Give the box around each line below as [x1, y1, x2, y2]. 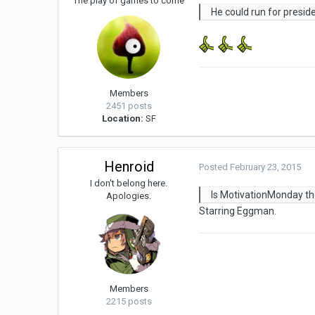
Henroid [103, 158, 154, 176]
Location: [101, 113, 143, 124]
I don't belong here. [90, 178, 168, 189]
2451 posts [105, 101, 152, 112]
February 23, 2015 [230, 162, 302, 173]
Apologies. [106, 191, 152, 202]
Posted [199, 162, 231, 173]
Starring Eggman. [199, 205, 277, 217]
